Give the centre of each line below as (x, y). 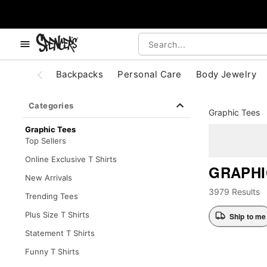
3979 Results (235, 192)
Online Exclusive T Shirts (71, 159)
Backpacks (80, 74)
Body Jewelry (226, 74)
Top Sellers (45, 141)
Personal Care (150, 74)
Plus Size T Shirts (57, 215)
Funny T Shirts (52, 252)
